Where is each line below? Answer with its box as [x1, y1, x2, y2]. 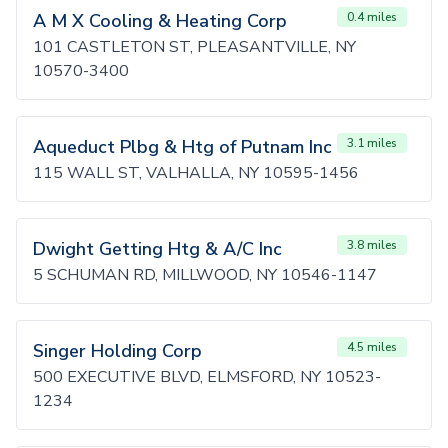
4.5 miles [347, 339, 397, 355]
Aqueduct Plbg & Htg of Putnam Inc [33, 135, 332, 159]
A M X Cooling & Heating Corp [33, 9, 287, 33]
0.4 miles [347, 9, 397, 25]
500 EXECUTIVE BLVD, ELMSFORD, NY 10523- [33, 366, 381, 388]
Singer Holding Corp [33, 339, 202, 363]
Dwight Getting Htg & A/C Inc [33, 237, 282, 261]
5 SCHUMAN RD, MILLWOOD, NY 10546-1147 [33, 264, 377, 286]
